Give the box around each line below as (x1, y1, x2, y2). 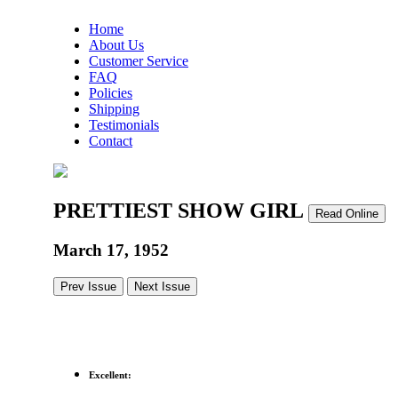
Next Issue (134, 279, 190, 293)
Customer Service (89, 53, 188, 68)
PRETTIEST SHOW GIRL (53, 198, 308, 222)
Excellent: (89, 369, 131, 380)
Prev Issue (60, 279, 116, 293)
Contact (89, 133, 132, 148)
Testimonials (89, 117, 159, 132)
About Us (89, 37, 144, 52)
